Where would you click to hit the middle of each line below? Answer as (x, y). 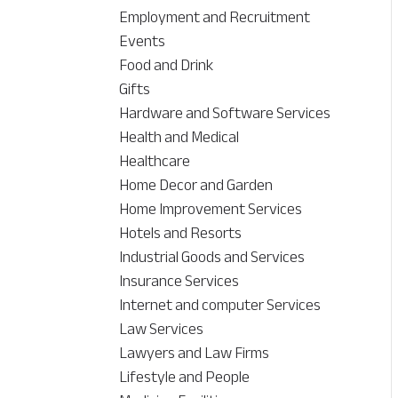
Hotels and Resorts (181, 233)
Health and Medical (179, 137)
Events (143, 41)
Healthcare (155, 161)
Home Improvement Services (211, 209)
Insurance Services (179, 281)
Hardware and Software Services (225, 113)
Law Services (162, 329)
